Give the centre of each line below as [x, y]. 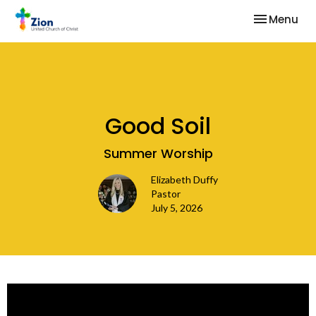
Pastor [166, 194]
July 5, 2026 [177, 208]
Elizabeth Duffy [184, 180]
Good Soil [158, 126]
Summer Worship [158, 153]
